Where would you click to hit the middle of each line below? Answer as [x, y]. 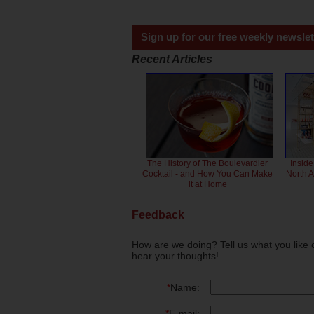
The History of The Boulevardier [208, 164]
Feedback [158, 214]
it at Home [207, 185]
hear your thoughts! [175, 255]
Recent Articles [172, 60]
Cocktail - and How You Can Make [208, 174]
